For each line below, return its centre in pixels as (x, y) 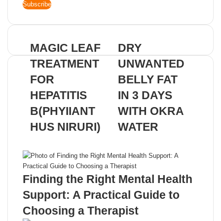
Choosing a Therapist (81, 211)
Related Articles (66, 143)
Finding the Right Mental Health (108, 179)
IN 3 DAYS (145, 95)
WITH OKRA (151, 111)
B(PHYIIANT (63, 111)
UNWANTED (151, 64)
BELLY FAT (148, 79)
